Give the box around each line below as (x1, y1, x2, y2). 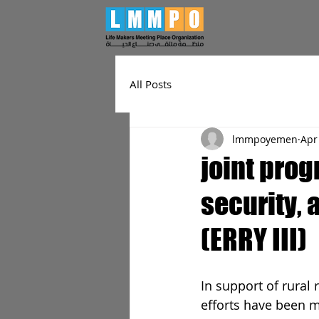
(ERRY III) (201, 222, 307, 256)
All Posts (130, 76, 172, 91)
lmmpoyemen (232, 132, 298, 146)
